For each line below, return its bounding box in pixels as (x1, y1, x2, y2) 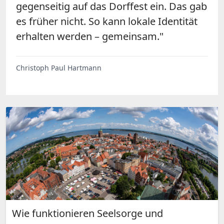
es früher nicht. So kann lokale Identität (16, 14, 197, 28)
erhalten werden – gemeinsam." (16, 29, 163, 43)
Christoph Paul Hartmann (16, 63, 101, 73)
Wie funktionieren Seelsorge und (12, 206, 163, 220)
